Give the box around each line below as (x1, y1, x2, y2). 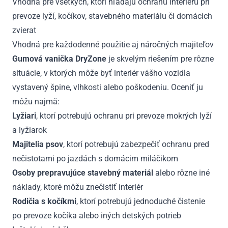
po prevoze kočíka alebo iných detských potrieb (12, 210, 181, 220)
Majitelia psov (12, 139, 63, 149)
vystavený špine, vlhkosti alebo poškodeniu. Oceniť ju (12, 82, 203, 92)
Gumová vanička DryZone (12, 53, 106, 64)
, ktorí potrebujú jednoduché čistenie (76, 196, 205, 206)
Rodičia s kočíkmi (12, 196, 76, 206)
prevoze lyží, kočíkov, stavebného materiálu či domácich (12, 11, 212, 21)
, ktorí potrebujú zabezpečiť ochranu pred (63, 139, 209, 149)
